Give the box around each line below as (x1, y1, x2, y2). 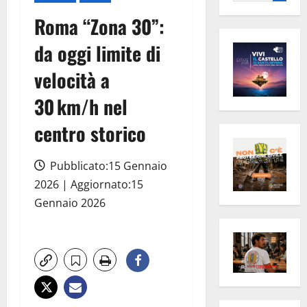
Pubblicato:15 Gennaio (47, 158, 167, 174)
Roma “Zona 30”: (34, 12, 164, 41)
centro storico (34, 119, 146, 148)
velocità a (34, 66, 110, 95)
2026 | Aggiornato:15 (34, 177, 143, 193)
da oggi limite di (34, 39, 160, 68)
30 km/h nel (34, 93, 127, 121)
